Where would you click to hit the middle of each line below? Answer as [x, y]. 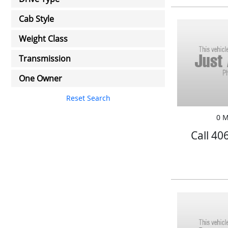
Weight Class [43, 39]
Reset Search [88, 98]
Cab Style [36, 19]
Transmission [45, 59]
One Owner [40, 78]
